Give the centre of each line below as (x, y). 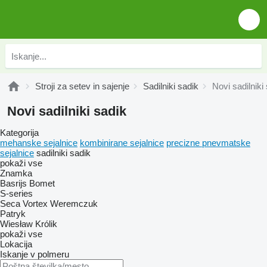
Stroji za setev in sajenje (82, 86)
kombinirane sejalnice (122, 143)
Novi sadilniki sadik (67, 111)
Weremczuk (74, 204)
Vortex (35, 204)
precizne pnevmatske (208, 143)
